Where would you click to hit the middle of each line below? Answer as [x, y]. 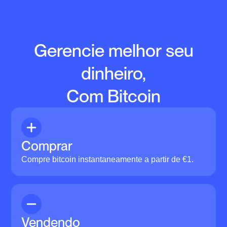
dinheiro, [113, 73]
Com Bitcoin [113, 96]
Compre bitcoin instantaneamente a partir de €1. [108, 159]
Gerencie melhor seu [113, 50]
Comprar [47, 145]
